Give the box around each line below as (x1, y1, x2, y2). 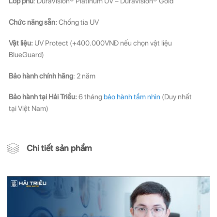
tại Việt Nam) (9, 104, 48, 113)
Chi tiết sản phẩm (27, 142, 92, 153)
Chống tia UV (59, 17, 99, 27)
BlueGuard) (9, 50, 44, 59)
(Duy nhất (160, 93, 192, 101)
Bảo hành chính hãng (9, 71, 73, 80)
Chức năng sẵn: (9, 17, 59, 27)
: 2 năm (73, 71, 95, 80)
